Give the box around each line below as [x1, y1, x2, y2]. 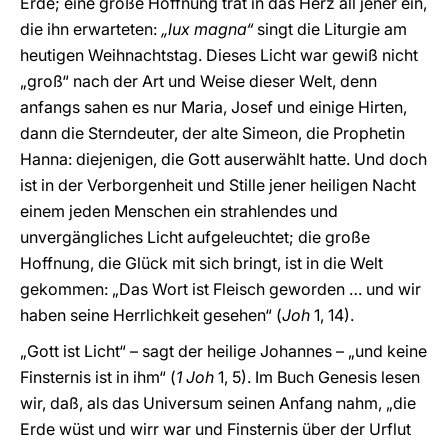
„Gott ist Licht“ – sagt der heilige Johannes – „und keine [20, 341, 427, 361]
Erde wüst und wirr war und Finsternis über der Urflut [20, 419, 411, 439]
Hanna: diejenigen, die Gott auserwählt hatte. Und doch [20, 149, 427, 169]
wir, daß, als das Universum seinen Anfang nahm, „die [20, 393, 416, 413]
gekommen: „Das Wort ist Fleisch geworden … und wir [20, 279, 421, 299]
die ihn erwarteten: [20, 19, 161, 39]
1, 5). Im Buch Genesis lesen [218, 367, 420, 387]
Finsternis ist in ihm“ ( [20, 367, 176, 387]
